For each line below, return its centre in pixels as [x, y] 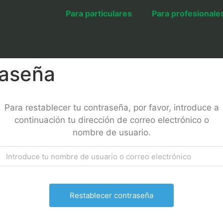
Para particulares [99, 13]
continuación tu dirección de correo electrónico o [111, 120]
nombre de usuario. [111, 132]
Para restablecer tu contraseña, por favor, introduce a [111, 108]
